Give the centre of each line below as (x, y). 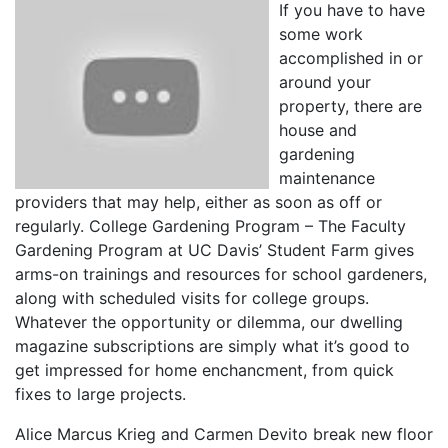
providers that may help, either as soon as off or (198, 202)
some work (321, 34)
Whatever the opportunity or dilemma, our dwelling (209, 322)
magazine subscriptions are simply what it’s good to (212, 346)
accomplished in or (351, 58)
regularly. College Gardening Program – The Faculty (210, 226)
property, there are (350, 106)
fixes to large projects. (100, 394)
